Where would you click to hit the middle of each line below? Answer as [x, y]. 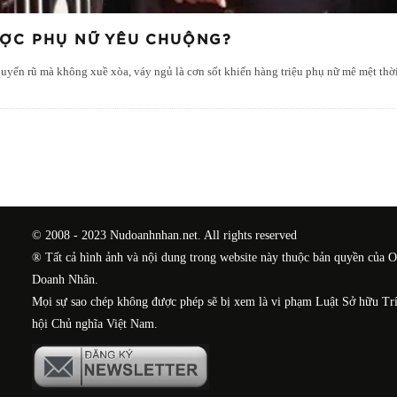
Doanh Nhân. [66, 280]
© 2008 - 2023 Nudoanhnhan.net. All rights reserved [165, 236]
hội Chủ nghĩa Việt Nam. [95, 324]
